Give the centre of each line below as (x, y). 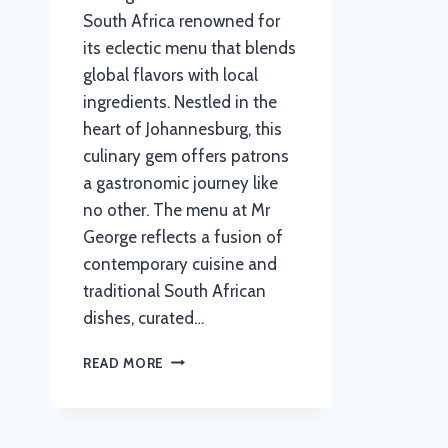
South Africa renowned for (181, 20)
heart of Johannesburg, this (182, 128)
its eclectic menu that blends (189, 47)
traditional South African (174, 290)
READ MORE (124, 362)
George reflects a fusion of (183, 236)
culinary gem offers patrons (186, 155)
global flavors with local (170, 74)
